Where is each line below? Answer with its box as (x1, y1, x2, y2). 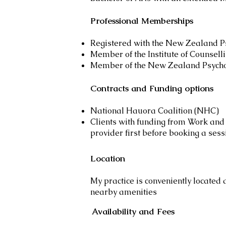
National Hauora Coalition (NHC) (90, 105, 219, 116)
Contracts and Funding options (90, 83, 216, 94)
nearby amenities (90, 187, 157, 197)
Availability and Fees (92, 206, 175, 217)
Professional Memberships (90, 15, 193, 26)
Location (90, 153, 125, 164)
